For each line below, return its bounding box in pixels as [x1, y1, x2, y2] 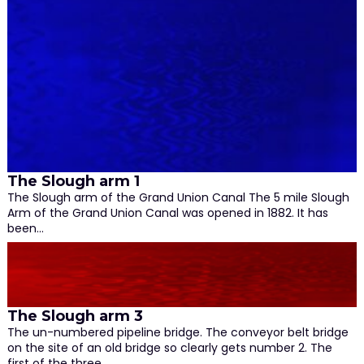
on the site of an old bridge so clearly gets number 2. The [6, 340, 332, 357]
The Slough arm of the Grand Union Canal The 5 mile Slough [6, 189, 349, 206]
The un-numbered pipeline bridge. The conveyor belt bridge [6, 324, 349, 341]
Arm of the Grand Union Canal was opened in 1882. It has [6, 205, 328, 222]
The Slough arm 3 [6, 307, 143, 326]
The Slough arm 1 [6, 172, 140, 191]
